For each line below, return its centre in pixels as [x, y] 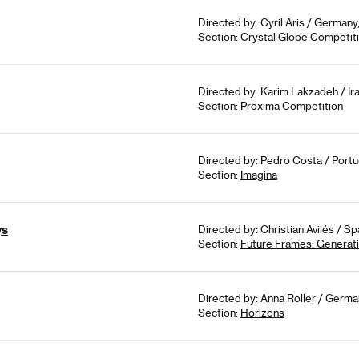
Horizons [262, 313]
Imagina [258, 175]
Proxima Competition [291, 106]
